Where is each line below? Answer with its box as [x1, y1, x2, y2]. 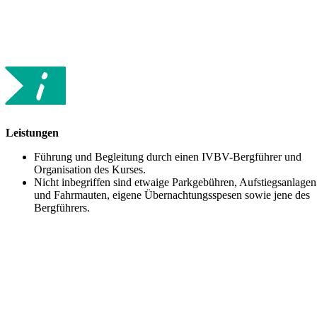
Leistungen [6, 126, 59, 139]
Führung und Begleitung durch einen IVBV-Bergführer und [34, 150, 301, 163]
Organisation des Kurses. [34, 163, 146, 175]
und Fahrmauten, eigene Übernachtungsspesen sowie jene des [34, 188, 310, 201]
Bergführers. [34, 201, 90, 214]
